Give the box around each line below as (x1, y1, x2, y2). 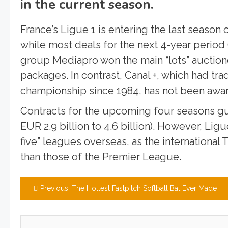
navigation (20, 200, 95, 221)
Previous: (40, 184, 70, 192)
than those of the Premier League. (20, 150, 181, 163)
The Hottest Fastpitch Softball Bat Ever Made (72, 184, 217, 192)
